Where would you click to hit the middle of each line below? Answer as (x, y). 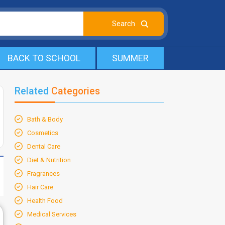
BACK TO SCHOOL (44, 58)
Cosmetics (43, 133)
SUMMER (130, 58)
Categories (76, 91)
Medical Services (52, 214)
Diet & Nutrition (49, 160)
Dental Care (44, 146)
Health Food (45, 201)
